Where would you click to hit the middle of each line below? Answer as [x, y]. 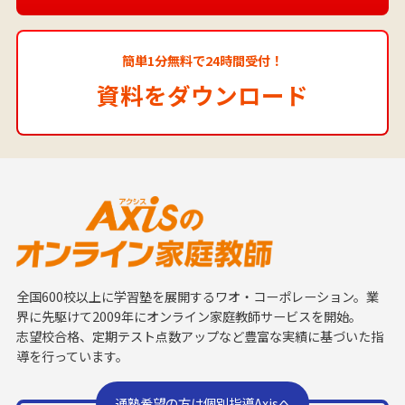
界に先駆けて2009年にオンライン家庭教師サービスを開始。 [188, 317]
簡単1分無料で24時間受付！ [202, 61]
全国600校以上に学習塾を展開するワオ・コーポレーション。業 [197, 297]
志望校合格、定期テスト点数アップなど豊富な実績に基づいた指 [199, 337]
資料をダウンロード [202, 94]
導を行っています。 [72, 357]
